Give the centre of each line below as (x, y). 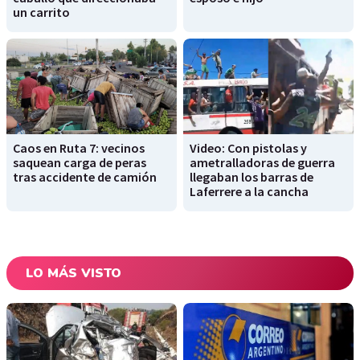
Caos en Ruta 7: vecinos (79, 148)
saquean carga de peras (80, 163)
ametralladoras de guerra (262, 163)
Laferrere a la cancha (249, 192)
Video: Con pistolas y (248, 148)
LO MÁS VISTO (74, 274)
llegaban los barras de (252, 177)
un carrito (41, 12)
